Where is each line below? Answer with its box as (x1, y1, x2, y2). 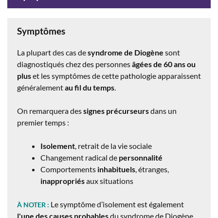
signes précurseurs (83, 106, 149, 115)
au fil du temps (65, 82, 114, 92)
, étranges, (135, 164, 169, 174)
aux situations (85, 176, 133, 185)
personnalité (119, 152, 163, 162)
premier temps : (17, 117, 71, 127)
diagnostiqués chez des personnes (17, 59, 132, 69)
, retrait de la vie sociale (75, 141, 153, 150)
